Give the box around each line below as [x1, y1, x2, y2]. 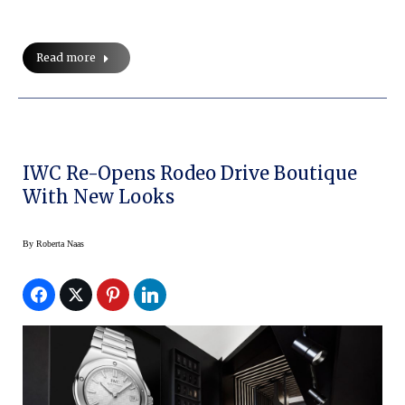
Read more [36, 50, 96, 64]
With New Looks [23, 184, 174, 208]
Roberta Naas [36, 238, 84, 249]
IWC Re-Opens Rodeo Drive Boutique [23, 161, 358, 184]
